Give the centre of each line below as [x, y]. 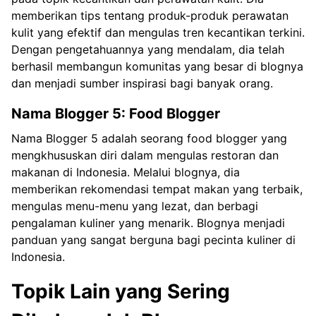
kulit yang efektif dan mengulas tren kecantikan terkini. [158, 32]
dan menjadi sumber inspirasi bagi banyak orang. [142, 83]
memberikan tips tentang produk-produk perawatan [150, 15]
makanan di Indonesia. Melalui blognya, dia [126, 172]
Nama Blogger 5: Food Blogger [116, 113]
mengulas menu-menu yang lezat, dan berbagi [135, 206]
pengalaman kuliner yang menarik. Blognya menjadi [148, 223]
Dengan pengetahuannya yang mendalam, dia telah [148, 49]
